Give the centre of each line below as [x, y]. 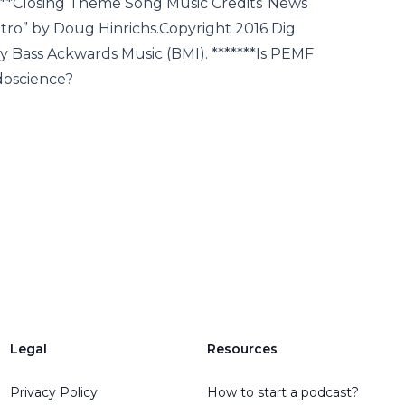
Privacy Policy [53, 392]
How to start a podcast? [283, 392]
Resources [243, 349]
